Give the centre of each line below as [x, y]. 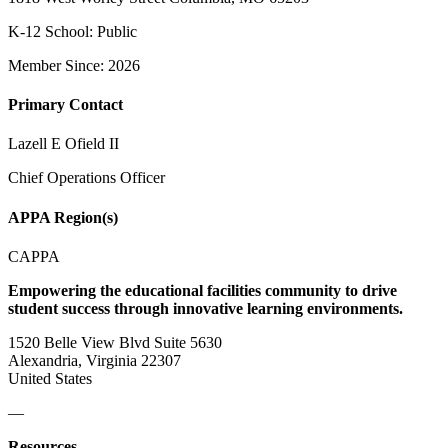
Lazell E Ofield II [63, 144]
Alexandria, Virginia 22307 [94, 360]
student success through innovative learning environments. [205, 308]
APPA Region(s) [63, 217]
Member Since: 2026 [74, 65]
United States [50, 378]
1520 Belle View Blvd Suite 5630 [115, 342]
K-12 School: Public [72, 31]
